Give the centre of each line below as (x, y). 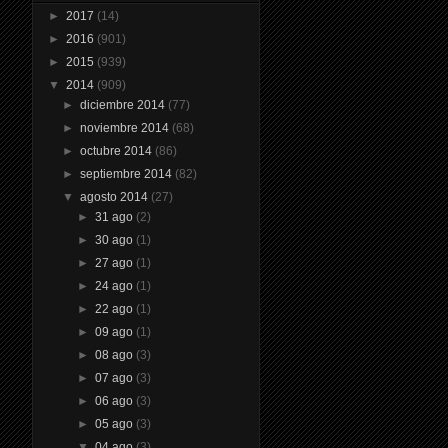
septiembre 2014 (128, 173)
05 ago (115, 423)
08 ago (115, 354)
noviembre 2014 (126, 127)
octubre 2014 (118, 150)
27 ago (115, 262)
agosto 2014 (116, 196)
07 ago (115, 377)
